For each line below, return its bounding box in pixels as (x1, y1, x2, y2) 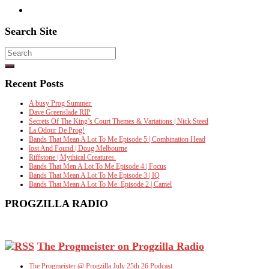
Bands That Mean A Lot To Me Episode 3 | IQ (29, 171, 160, 180)
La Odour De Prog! (29, 125, 85, 134)
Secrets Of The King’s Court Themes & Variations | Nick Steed (29, 116, 208, 125)
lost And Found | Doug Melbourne (29, 144, 127, 153)
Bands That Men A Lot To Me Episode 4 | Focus (29, 162, 166, 171)
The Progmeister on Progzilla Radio (37, 240, 204, 253)
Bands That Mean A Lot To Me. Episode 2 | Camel (29, 180, 172, 189)
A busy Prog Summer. (29, 98, 92, 107)
